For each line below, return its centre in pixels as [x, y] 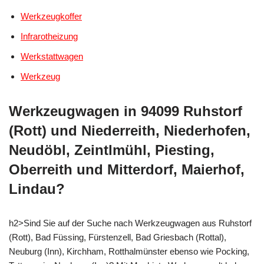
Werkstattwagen [52, 56]
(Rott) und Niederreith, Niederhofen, [130, 130]
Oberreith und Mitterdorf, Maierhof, [127, 169]
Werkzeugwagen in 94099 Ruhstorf [126, 111]
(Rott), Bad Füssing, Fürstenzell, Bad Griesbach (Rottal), [118, 237]
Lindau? [37, 189]
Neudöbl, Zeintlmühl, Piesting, [112, 150]
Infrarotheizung [49, 36]
